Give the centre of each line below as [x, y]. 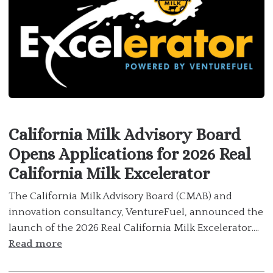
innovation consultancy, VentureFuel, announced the [136, 212]
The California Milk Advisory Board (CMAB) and [120, 196]
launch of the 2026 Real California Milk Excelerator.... [134, 228]
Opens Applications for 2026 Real [129, 154]
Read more [35, 243]
